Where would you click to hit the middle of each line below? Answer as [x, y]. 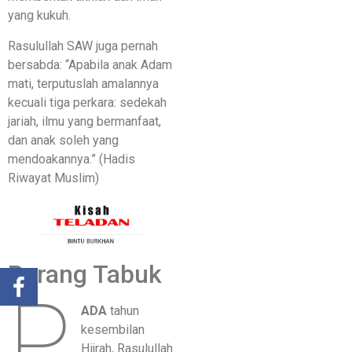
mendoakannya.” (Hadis [71, 159]
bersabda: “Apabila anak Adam [90, 64]
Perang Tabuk [85, 275]
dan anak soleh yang [63, 140]
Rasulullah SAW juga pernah [83, 46]
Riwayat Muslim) [55, 178]
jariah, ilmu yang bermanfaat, [84, 121]
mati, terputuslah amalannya [83, 83]
